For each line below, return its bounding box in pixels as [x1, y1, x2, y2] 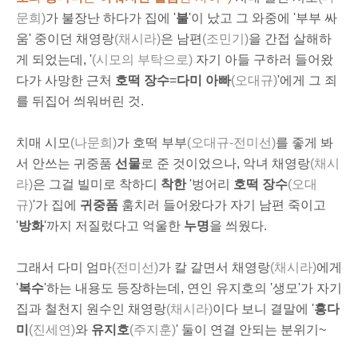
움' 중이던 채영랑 [16, 32, 114, 46]
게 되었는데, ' [16, 53, 92, 66]
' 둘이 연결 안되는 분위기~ [176, 323, 326, 336]
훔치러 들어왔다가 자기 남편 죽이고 [118, 198, 326, 212]
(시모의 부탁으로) [92, 53, 193, 66]
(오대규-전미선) [187, 136, 276, 149]
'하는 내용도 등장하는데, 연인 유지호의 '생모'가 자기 [44, 281, 342, 295]
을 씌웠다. [209, 219, 270, 233]
